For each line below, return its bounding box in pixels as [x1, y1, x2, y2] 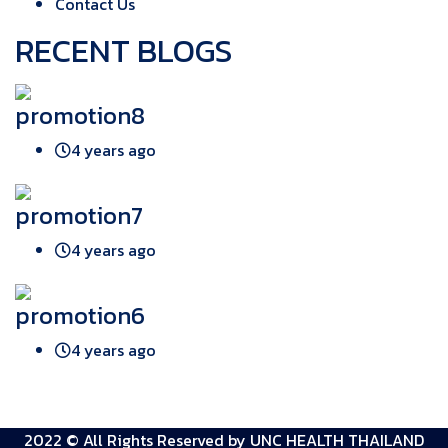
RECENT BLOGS [15, 27, 232, 76]
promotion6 [15, 298, 145, 334]
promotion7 [15, 198, 143, 234]
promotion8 [15, 98, 145, 134]
